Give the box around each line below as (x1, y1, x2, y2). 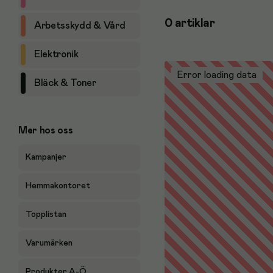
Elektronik (34, 49, 79, 59)
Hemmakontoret (26, 182, 90, 190)
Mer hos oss (18, 126, 73, 135)
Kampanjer (26, 153, 66, 161)
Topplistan (26, 210, 66, 219)
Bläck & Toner (34, 78, 96, 88)
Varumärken (26, 239, 73, 247)
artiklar (174, 16, 215, 29)
